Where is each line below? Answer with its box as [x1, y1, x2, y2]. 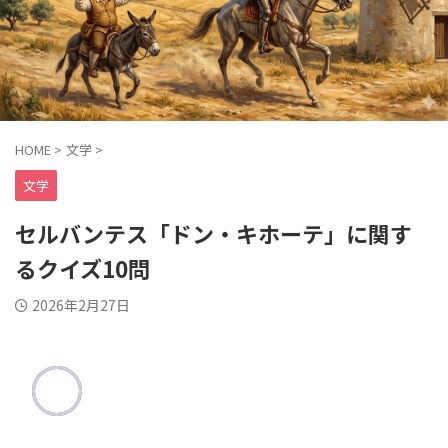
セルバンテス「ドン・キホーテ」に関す [15, 217, 412, 250]
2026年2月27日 [32, 295, 130, 316]
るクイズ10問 [15, 252, 150, 285]
